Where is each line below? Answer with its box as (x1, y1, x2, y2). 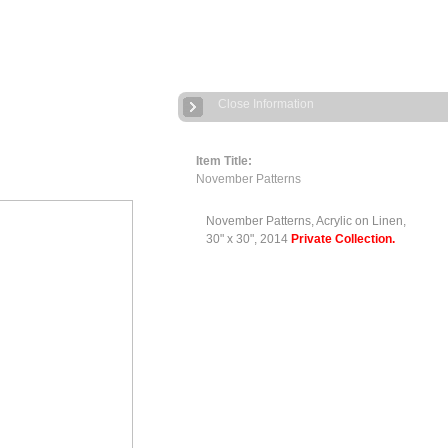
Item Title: (196, 154, 253, 168)
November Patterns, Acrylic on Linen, (205, 214, 406, 228)
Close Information (218, 97, 314, 111)
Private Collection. (290, 232, 395, 246)
